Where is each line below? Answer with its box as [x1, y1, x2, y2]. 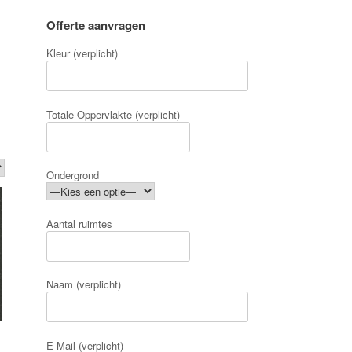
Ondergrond [46, 167, 100, 183]
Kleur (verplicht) [46, 46, 119, 61]
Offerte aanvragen [46, 16, 146, 35]
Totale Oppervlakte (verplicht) [46, 106, 181, 122]
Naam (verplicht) [46, 277, 122, 292]
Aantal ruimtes [46, 215, 113, 231]
